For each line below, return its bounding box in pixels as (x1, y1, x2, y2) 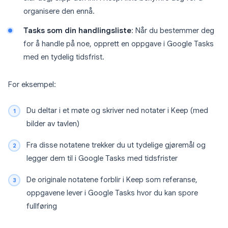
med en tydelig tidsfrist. (23, 52, 104, 62)
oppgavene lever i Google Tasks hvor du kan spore (26, 188, 198, 198)
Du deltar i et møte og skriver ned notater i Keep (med (26, 106, 208, 116)
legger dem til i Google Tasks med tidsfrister (26, 154, 178, 163)
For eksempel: (8, 80, 56, 90)
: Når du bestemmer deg (131, 26, 214, 36)
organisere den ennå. (23, 7, 95, 16)
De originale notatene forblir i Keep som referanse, (26, 175, 197, 185)
